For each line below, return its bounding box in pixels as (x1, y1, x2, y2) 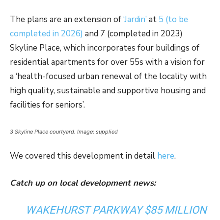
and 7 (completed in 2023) (83, 28, 183, 40)
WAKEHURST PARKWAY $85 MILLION (25, 204, 207, 217)
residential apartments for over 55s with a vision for (10, 56, 205, 68)
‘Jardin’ (123, 14, 147, 26)
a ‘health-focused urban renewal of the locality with (10, 71, 207, 82)
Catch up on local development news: (10, 177, 156, 189)
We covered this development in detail (10, 150, 157, 162)
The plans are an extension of (10, 14, 123, 26)
